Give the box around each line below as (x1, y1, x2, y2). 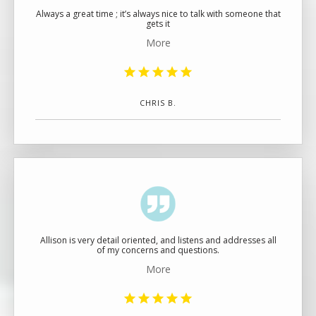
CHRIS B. (139, 98, 177, 108)
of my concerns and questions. (97, 244, 219, 256)
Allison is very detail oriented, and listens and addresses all (39, 234, 267, 246)
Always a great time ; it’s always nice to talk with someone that (35, 8, 281, 20)
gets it (146, 18, 170, 30)
